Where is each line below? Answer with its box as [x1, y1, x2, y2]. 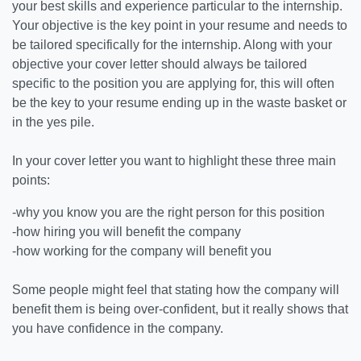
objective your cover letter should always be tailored [12, 57, 307, 71]
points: [12, 173, 50, 187]
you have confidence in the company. [12, 322, 223, 335]
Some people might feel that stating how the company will [12, 283, 339, 297]
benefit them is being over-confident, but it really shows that [12, 302, 348, 316]
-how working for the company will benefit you [12, 244, 272, 258]
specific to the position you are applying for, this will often [12, 77, 334, 90]
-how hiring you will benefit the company [12, 225, 244, 239]
